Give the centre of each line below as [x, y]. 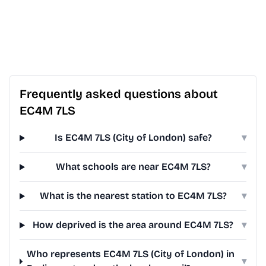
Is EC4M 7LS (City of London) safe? [133, 138]
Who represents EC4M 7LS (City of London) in [131, 254]
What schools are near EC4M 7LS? [133, 167]
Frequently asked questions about [119, 94]
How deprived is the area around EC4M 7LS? [133, 225]
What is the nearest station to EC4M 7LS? [133, 196]
